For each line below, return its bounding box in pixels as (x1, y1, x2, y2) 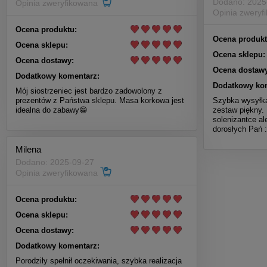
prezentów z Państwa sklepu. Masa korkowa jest (15, 95, 184, 105)
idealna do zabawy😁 (15, 105, 88, 114)
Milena (15, 144, 41, 155)
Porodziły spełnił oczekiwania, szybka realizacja (15, 256, 182, 265)
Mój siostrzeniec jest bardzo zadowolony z (15, 86, 162, 95)
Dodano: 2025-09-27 (15, 157, 94, 167)
